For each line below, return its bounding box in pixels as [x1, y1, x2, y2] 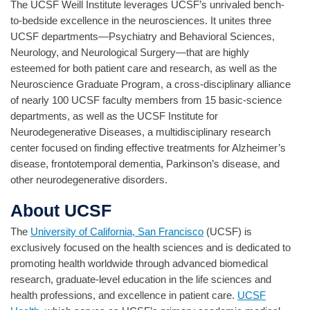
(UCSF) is [203, 226, 252, 238]
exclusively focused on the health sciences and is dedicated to [10, 241, 291, 254]
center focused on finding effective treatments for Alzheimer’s [10, 141, 286, 154]
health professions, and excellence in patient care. [10, 289, 237, 302]
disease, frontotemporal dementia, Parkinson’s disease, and [10, 157, 280, 170]
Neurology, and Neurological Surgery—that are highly [10, 46, 249, 58]
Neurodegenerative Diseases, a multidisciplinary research [10, 125, 271, 138]
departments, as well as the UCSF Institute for [10, 109, 218, 122]
